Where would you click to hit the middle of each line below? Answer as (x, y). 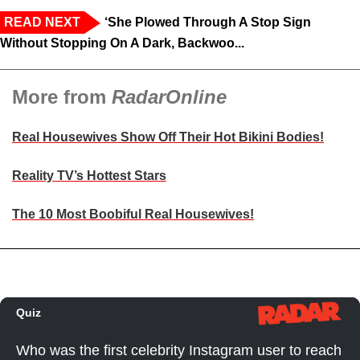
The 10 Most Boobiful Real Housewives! (133, 215)
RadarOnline (169, 97)
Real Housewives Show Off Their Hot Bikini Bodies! (168, 137)
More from (62, 97)
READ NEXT (42, 22)
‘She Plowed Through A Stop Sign (208, 22)
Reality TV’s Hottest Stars (89, 176)
